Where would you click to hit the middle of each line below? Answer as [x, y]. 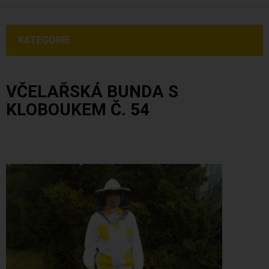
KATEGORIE [44, 40]
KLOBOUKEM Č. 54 [78, 110]
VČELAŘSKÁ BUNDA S [92, 92]
